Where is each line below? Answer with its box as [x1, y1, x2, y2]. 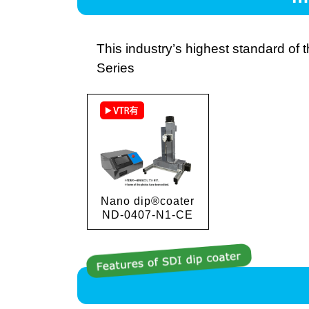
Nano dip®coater [101, 195, 195, 208]
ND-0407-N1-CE [102, 209, 194, 221]
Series [97, 61, 134, 76]
